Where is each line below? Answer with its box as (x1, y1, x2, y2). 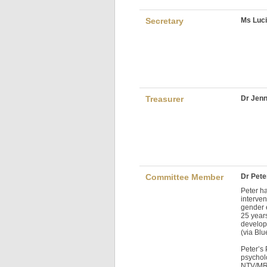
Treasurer (145, 94, 184, 104)
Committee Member (145, 172, 223, 182)
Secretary (145, 16, 184, 26)
